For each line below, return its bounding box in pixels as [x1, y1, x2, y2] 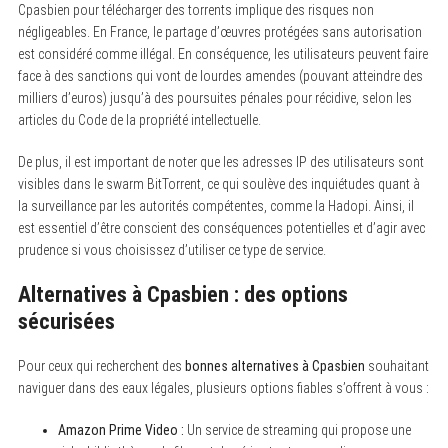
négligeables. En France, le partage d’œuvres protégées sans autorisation [17, 23, 422, 40]
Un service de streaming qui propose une [183, 421, 411, 438]
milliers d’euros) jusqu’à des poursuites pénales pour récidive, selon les [17, 89, 412, 106]
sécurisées [17, 308, 115, 334]
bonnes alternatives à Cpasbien [184, 357, 365, 374]
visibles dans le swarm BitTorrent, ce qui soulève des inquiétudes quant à [17, 175, 420, 192]
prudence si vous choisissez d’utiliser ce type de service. [17, 241, 326, 258]
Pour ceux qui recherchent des [17, 357, 185, 374]
